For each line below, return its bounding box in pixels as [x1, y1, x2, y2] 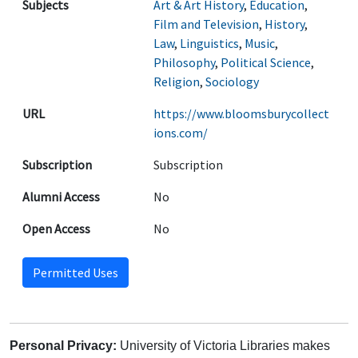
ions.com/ [153, 125, 208, 141]
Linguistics [180, 35, 239, 51]
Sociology [205, 74, 259, 89]
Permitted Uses [33, 265, 118, 280]
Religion [153, 74, 200, 89]
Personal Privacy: [10, 339, 117, 352]
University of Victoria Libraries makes [117, 339, 330, 352]
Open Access [22, 221, 90, 237]
